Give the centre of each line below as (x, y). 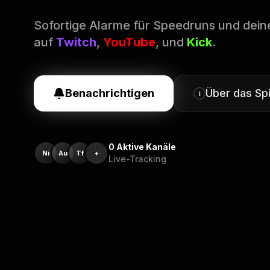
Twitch (76, 42)
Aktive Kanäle (146, 147)
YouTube (129, 42)
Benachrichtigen (110, 93)
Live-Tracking (137, 159)
